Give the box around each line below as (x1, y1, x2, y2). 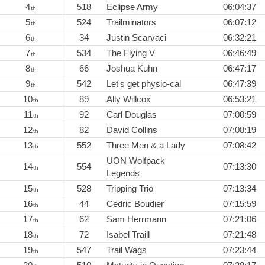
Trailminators (106, 17, 156, 28)
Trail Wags (106, 245, 147, 256)
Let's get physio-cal (106, 79, 181, 89)
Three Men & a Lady (106, 140, 185, 151)
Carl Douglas (106, 109, 157, 120)
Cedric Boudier (106, 199, 164, 209)
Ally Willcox (106, 94, 151, 105)
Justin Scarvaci (106, 33, 166, 43)
